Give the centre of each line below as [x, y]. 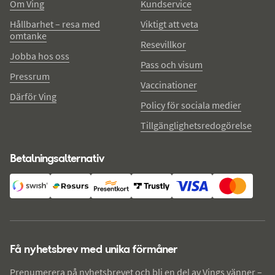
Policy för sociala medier [191, 105]
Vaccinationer [169, 84]
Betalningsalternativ [57, 158]
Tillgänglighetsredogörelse [196, 125]
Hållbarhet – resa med [55, 24]
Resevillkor [163, 44]
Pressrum [30, 76]
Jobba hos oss [40, 56]
